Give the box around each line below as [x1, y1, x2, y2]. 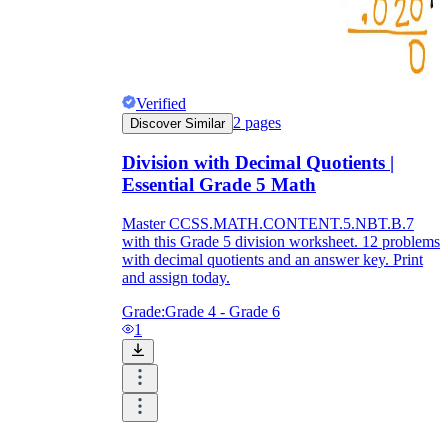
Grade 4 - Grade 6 [165, 303, 280, 321]
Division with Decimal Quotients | [122, 152, 394, 174]
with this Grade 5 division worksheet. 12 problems [122, 233, 440, 251]
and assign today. [122, 269, 230, 287]
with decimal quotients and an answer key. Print [122, 251, 423, 269]
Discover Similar [130, 115, 225, 131]
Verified [136, 94, 186, 112]
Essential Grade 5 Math [122, 174, 316, 196]
